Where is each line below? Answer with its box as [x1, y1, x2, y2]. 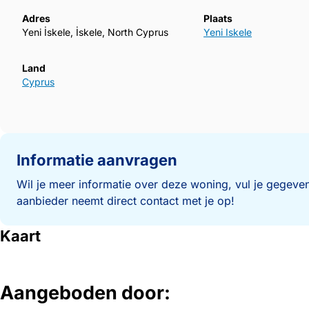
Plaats [203, 12, 233, 25]
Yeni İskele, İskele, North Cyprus [22, 26, 168, 39]
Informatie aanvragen [17, 151, 177, 170]
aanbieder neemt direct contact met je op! [17, 194, 235, 208]
